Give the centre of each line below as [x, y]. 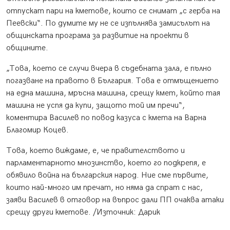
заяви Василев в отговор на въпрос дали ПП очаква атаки [115, 200]
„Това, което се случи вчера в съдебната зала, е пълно [109, 69]
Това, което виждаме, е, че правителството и [95, 151]
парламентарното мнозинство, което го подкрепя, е [106, 163]
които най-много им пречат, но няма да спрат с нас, [104, 188]
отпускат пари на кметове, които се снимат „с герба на [113, 11]
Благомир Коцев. [37, 130]
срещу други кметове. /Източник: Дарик [83, 213]
